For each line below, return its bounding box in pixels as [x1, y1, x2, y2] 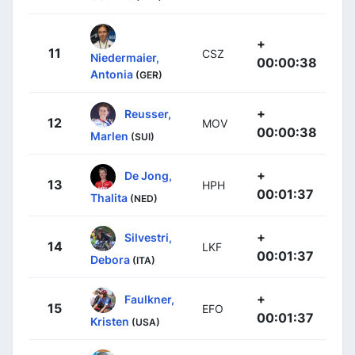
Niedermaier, [90, 50, 159, 64]
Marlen [90, 128, 128, 143]
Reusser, [124, 106, 171, 120]
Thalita [90, 190, 128, 204]
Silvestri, [124, 230, 172, 244]
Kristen [90, 314, 129, 328]
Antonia [90, 67, 133, 81]
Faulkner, [124, 292, 174, 306]
